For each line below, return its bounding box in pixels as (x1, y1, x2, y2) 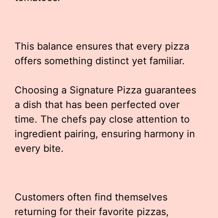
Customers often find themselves (15, 191, 167, 203)
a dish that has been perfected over (15, 99, 180, 110)
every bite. (15, 143, 64, 154)
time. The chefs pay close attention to (15, 113, 190, 125)
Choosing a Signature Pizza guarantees (15, 84, 196, 96)
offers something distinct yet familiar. (15, 55, 185, 67)
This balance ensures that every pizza (15, 40, 189, 52)
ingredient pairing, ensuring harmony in (15, 128, 195, 140)
